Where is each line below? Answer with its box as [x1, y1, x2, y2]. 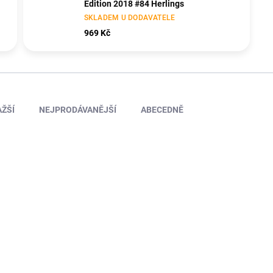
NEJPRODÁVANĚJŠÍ [39, 105, 116, 115]
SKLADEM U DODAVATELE [83, 13, 175, 23]
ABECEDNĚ [141, 105, 183, 115]
